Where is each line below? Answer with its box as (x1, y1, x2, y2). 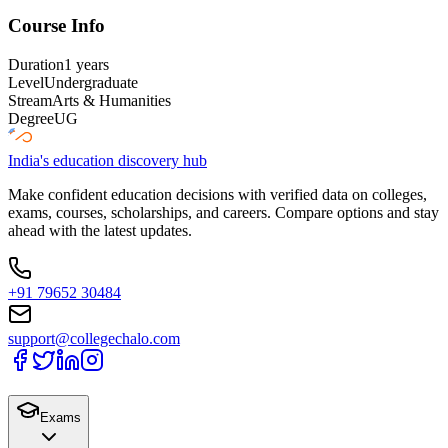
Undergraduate (44, 73, 138, 91)
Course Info (8, 15, 105, 37)
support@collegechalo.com (8, 329, 180, 347)
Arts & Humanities (52, 91, 171, 109)
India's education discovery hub (8, 151, 207, 169)
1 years (64, 55, 109, 73)
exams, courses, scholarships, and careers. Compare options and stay (8, 203, 439, 221)
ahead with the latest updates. (8, 221, 192, 239)
